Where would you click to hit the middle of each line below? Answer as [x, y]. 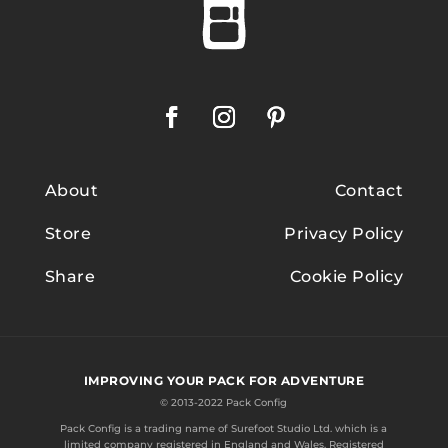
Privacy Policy [344, 234]
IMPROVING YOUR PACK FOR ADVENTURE [224, 381]
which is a [360, 429]
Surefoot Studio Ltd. [282, 429]
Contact [369, 191]
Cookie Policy [346, 277]
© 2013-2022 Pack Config [224, 403]
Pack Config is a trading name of [146, 429]
